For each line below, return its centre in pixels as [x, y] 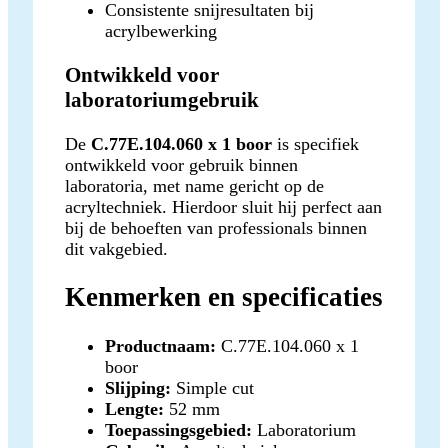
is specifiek [315, 144]
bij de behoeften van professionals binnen [216, 228]
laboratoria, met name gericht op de [194, 186]
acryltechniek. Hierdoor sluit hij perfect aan [223, 207]
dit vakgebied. [116, 249]
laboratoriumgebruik [162, 99]
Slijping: [138, 387]
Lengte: [134, 408]
